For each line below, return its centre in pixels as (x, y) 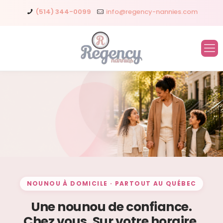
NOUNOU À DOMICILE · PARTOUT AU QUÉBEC (111, 183)
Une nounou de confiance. (111, 207)
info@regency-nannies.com (152, 12)
